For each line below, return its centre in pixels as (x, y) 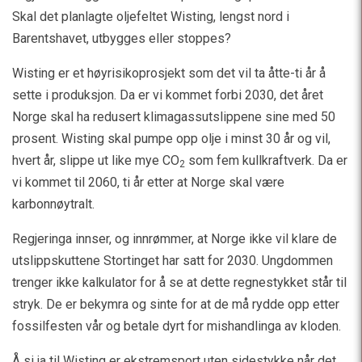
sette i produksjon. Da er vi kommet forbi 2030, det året (168, 95)
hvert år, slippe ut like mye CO (96, 161)
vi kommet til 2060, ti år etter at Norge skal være (148, 183)
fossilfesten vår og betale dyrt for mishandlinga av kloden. (177, 326)
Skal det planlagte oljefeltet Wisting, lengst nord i (151, 17)
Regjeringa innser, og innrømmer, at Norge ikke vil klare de (175, 239)
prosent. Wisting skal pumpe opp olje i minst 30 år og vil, (171, 139)
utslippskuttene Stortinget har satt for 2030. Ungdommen (173, 261)
